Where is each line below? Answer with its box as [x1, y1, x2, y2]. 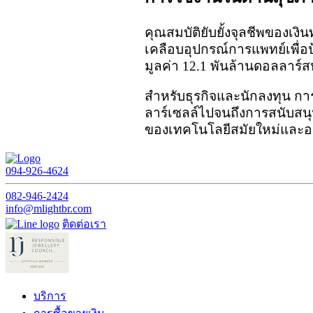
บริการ [34, 289, 66, 302]
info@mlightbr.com [6, 202, 92, 214]
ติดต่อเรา [62, 217, 106, 230]
